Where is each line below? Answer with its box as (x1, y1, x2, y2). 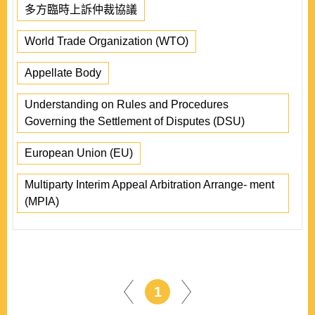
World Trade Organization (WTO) (25, 35, 188, 47)
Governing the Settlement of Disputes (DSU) (25, 115, 245, 127)
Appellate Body (25, 67, 101, 79)
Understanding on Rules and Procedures (25, 98, 229, 110)
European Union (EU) (25, 147, 133, 159)
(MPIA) (25, 195, 59, 207)
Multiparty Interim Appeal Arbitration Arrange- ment (25, 179, 274, 191)
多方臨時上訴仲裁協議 (25, 4, 137, 15)
